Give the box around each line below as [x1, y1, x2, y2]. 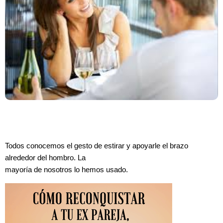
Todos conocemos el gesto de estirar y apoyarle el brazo [5, 142, 188, 150]
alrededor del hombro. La [5, 154, 86, 162]
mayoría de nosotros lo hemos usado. [5, 166, 128, 174]
